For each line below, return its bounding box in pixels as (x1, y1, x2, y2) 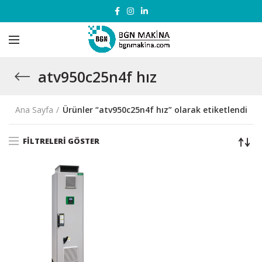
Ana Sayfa (15, 104, 53, 115)
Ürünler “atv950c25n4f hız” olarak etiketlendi (62, 104, 247, 115)
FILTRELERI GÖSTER (23, 135, 99, 146)
